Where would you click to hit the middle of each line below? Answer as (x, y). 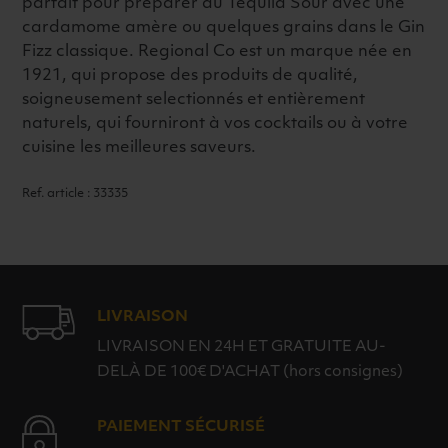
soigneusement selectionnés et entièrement (194, 100)
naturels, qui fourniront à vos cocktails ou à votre (215, 124)
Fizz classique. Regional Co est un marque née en (217, 52)
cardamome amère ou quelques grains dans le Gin (224, 28)
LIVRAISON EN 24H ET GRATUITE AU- (242, 348)
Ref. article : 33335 (75, 194)
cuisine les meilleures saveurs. (139, 148)
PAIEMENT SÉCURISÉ (181, 428)
